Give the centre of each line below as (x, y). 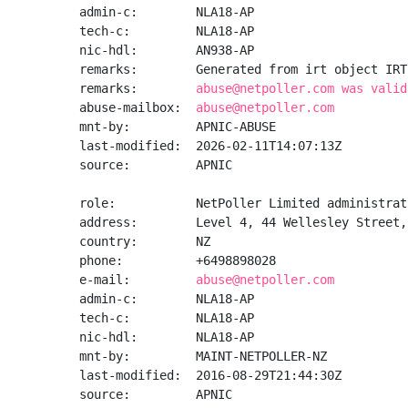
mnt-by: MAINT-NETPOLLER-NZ (203, 356)
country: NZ (145, 241)
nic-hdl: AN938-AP (167, 50)
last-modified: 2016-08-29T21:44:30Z (210, 375)
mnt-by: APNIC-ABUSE (178, 127)
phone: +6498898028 (178, 260)
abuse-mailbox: (138, 107)
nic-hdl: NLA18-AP (167, 337)
